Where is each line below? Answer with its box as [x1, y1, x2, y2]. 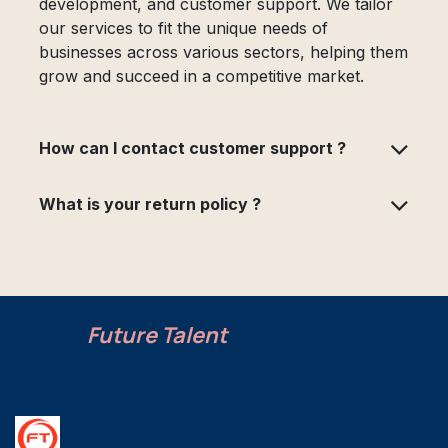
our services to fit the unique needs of [39, 17, 328, 38]
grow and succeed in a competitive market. [39, 65, 364, 86]
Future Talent [87, 319, 227, 350]
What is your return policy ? [39, 193, 261, 214]
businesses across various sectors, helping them [39, 41, 408, 62]
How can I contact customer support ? [39, 137, 346, 158]
